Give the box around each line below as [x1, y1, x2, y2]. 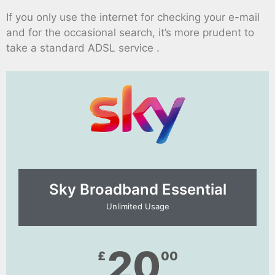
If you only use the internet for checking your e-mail [6, 10, 260, 23]
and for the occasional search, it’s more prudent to [6, 26, 254, 39]
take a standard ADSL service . [6, 41, 160, 54]
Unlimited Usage [106, 201, 169, 211]
